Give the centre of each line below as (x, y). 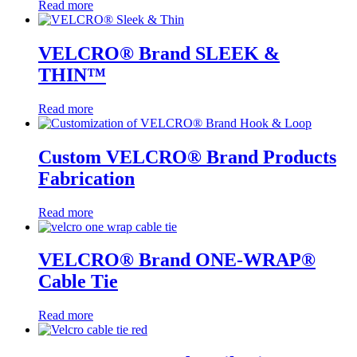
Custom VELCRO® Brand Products (187, 157)
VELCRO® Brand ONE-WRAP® (177, 260)
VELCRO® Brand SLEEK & (159, 53)
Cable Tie (78, 282)
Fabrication (86, 178)
